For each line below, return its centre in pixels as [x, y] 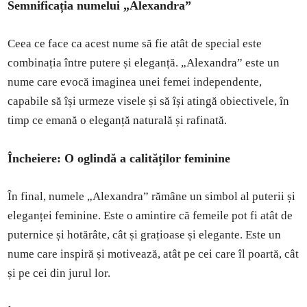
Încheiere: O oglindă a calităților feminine [119, 158]
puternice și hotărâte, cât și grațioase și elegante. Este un [145, 234]
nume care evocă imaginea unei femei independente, [135, 82]
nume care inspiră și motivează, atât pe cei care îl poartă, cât [153, 254]
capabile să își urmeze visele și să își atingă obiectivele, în [149, 101]
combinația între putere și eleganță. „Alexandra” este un [144, 62]
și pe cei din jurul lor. [59, 273]
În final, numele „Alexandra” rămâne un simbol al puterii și [152, 196]
